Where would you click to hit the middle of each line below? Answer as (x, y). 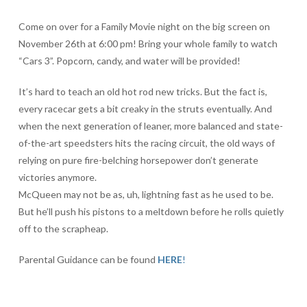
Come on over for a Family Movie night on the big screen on (144, 26)
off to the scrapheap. (63, 228)
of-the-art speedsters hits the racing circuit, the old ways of (146, 143)
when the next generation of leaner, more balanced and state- (150, 125)
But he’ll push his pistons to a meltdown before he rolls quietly (151, 211)
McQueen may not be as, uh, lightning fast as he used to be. (146, 194)
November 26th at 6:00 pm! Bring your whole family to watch (148, 43)
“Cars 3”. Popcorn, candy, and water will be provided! (129, 60)
